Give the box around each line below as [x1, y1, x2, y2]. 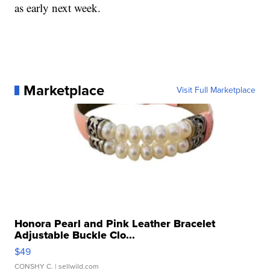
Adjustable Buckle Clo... [14, 227, 136, 243]
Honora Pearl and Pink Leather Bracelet [14, 216, 216, 232]
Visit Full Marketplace [176, 84, 256, 97]
